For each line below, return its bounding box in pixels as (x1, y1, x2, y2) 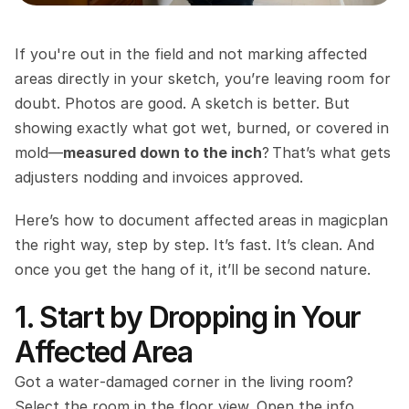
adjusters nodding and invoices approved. (15, 168, 303, 186)
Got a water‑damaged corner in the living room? (15, 372, 353, 391)
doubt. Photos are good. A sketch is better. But (15, 94, 350, 112)
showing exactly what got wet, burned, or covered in (15, 119, 389, 137)
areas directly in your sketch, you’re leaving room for (15, 69, 391, 88)
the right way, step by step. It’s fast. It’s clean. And (15, 236, 374, 254)
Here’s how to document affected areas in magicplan (15, 211, 388, 229)
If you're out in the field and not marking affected (15, 45, 367, 63)
